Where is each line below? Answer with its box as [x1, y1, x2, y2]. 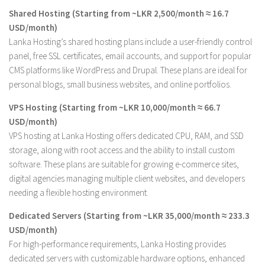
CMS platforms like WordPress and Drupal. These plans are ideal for [9, 64, 247, 76]
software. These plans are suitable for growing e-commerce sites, [9, 159, 239, 170]
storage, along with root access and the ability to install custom [9, 144, 235, 156]
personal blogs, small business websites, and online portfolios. [9, 79, 231, 90]
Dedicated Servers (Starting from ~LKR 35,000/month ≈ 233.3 [9, 210, 250, 221]
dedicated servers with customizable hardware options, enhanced [9, 253, 245, 264]
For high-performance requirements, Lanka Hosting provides [9, 238, 226, 250]
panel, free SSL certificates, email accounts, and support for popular [9, 50, 251, 62]
